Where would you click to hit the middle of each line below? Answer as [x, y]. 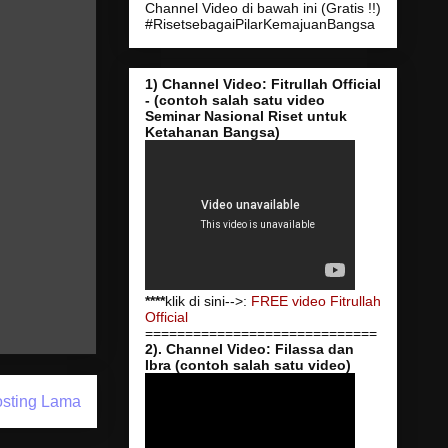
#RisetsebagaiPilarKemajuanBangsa [259, 23]
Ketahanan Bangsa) [212, 131]
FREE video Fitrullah [315, 300]
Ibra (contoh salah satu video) [247, 364]
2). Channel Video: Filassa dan [249, 348]
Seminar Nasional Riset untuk [245, 115]
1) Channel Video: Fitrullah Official [262, 83]
